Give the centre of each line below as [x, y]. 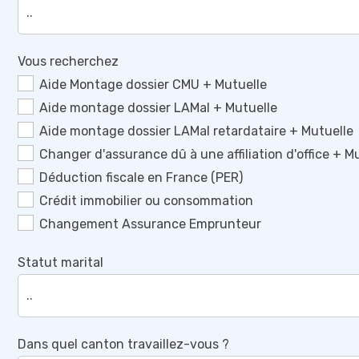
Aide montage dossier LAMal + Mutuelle [158, 107]
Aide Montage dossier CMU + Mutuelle [153, 84]
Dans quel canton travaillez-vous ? [123, 344]
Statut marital [60, 262]
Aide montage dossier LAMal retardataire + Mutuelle [196, 131]
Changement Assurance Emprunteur [150, 224]
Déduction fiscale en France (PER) [141, 177]
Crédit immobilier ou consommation [146, 200]
